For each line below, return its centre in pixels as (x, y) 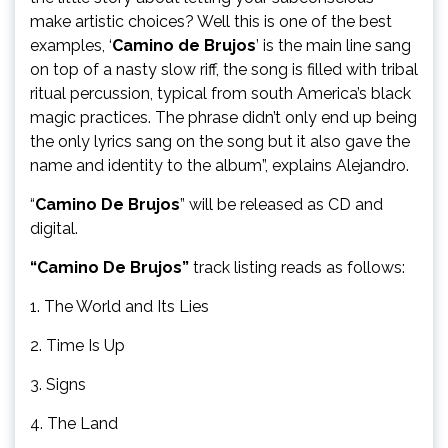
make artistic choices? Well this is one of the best (211, 21)
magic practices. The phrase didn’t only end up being (223, 117)
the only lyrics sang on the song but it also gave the (220, 141)
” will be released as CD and (281, 204)
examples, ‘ (71, 45)
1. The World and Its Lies (119, 306)
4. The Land (74, 423)
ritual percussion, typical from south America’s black (220, 93)
